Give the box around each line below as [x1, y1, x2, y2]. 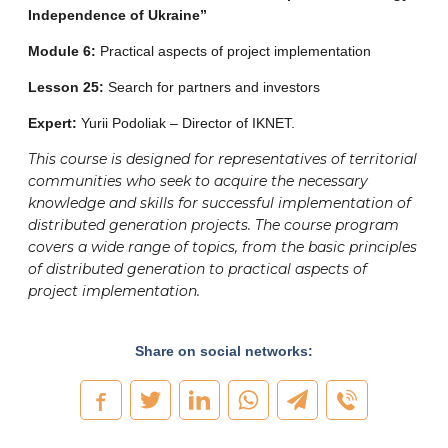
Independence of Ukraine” [28, 6, 207, 23]
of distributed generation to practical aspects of [28, 259, 367, 278]
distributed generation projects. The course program [28, 215, 399, 234]
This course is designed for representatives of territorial [28, 149, 417, 168]
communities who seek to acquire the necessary [28, 171, 368, 190]
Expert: [28, 114, 77, 131]
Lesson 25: [28, 78, 104, 95]
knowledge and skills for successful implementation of [28, 193, 411, 212]
